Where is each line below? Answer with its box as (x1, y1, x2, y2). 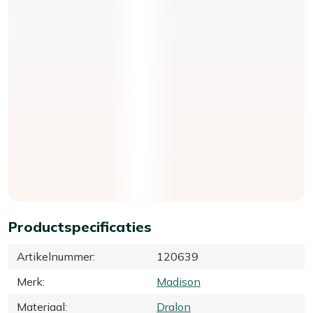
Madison (156, 274, 201, 289)
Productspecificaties (8, 217, 152, 235)
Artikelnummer (17, 249, 93, 263)
